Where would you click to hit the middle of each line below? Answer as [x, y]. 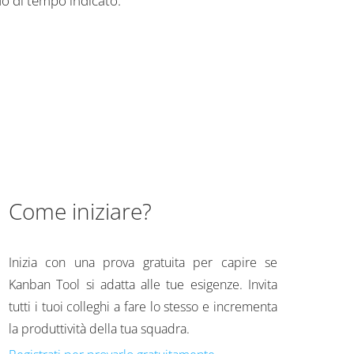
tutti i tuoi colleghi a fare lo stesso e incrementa [143, 307]
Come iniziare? [80, 211]
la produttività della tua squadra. [99, 329]
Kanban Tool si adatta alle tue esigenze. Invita [143, 284]
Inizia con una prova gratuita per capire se [143, 262]
